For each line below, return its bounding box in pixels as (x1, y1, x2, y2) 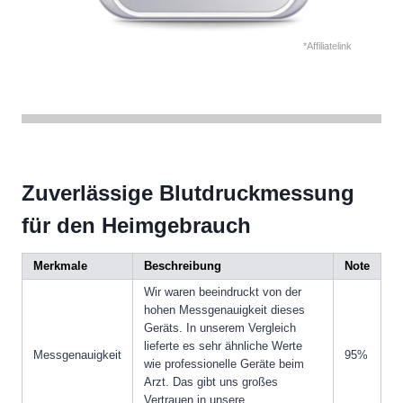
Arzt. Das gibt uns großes (144, 375, 278, 390)
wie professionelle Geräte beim (144, 357, 304, 372)
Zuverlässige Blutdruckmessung (22, 181, 354, 206)
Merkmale (33, 259, 87, 273)
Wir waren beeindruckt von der (144, 285, 301, 300)
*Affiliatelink (303, 40, 352, 51)
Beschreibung (144, 259, 221, 273)
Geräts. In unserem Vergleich (144, 321, 296, 336)
